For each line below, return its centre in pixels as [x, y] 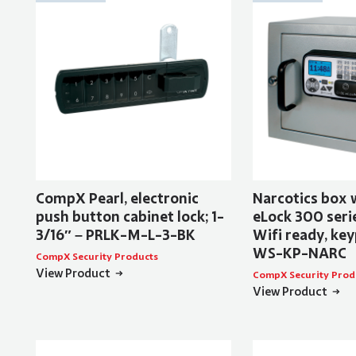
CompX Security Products [97, 256]
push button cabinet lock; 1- [130, 217]
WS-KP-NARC [299, 253]
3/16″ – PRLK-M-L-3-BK [115, 235]
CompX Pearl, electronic [117, 198]
